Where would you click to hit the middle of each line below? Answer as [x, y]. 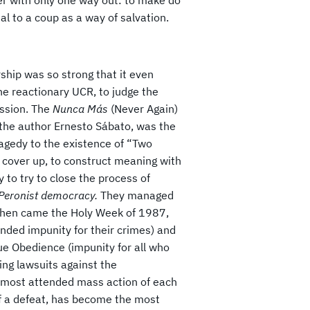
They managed [137, 195]
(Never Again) [143, 108]
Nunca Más [80, 108]
